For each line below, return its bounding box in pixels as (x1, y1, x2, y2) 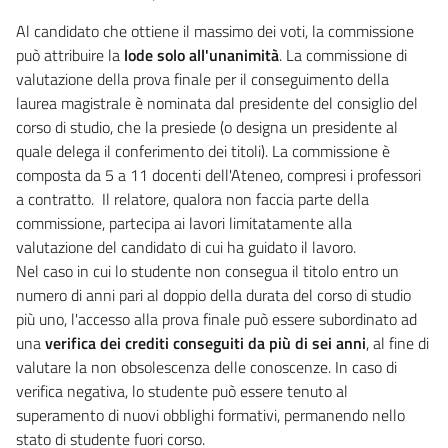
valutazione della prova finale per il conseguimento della (16, 66, 389, 91)
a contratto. (16, 186, 94, 211)
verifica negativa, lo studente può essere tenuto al (16, 378, 348, 403)
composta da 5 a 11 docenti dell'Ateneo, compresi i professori (16, 162, 421, 187)
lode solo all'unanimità (120, 42, 279, 67)
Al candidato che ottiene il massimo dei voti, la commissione (16, 18, 414, 43)
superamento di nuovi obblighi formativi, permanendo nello (16, 402, 405, 427)
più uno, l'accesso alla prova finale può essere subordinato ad (16, 306, 417, 331)
